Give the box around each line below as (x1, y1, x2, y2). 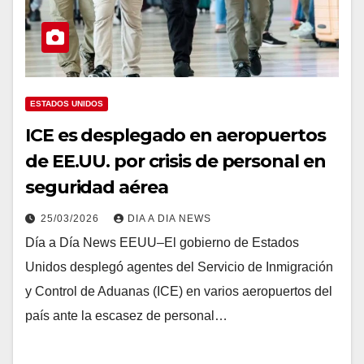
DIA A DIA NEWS (128, 213, 211, 224)
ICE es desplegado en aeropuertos (25, 124, 326, 146)
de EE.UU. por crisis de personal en (25, 150, 326, 172)
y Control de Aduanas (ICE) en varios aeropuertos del (25, 284, 332, 298)
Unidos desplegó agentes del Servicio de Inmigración (25, 260, 333, 274)
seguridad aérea (25, 176, 168, 198)
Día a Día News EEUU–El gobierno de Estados (25, 236, 299, 249)
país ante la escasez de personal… (25, 309, 227, 323)
